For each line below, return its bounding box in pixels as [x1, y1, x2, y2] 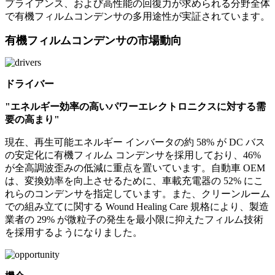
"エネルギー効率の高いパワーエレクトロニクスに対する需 [5, 101, 266, 112]
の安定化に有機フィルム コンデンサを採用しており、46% [5, 150, 261, 161]
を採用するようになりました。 [5, 227, 142, 238]
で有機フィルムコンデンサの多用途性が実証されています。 [5, 11, 270, 22]
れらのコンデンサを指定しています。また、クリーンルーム [5, 188, 270, 199]
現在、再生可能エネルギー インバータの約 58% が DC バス [5, 137, 265, 148]
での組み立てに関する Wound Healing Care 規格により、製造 [5, 201, 269, 212]
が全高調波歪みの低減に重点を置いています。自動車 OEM [5, 163, 265, 174]
